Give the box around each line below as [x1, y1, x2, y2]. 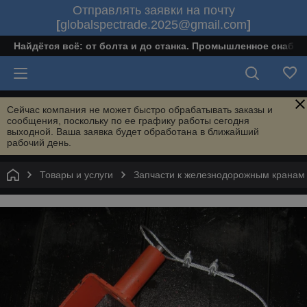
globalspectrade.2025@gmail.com [60, 18, 247, 32]
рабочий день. [7, 137, 71, 148]
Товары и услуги [40, 169, 113, 180]
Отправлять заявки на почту [72, 3, 235, 17]
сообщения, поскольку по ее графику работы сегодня [7, 115, 249, 126]
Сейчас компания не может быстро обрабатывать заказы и [7, 104, 273, 115]
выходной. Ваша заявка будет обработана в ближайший [7, 126, 259, 137]
